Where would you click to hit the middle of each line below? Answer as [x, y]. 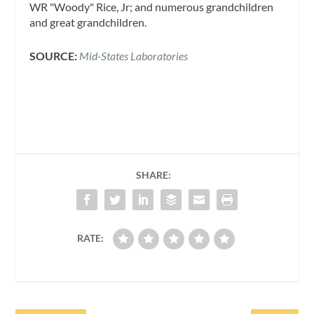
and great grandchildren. [88, 22]
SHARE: [153, 175]
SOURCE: [55, 55]
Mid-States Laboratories [134, 55]
